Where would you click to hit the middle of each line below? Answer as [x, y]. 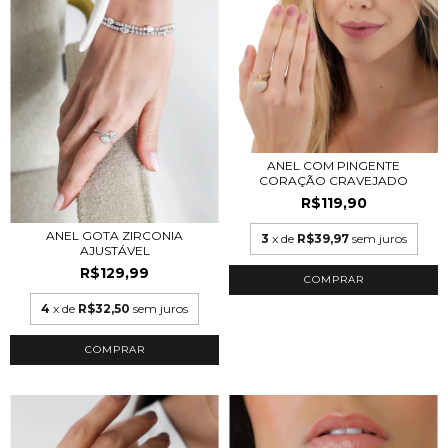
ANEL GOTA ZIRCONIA [114, 235]
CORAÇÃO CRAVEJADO [333, 181]
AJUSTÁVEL [114, 250]
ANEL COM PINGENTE [333, 166]
